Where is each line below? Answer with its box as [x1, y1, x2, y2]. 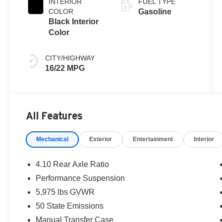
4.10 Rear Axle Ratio [36, 160, 110, 169]
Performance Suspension [36, 174, 125, 183]
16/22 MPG [45, 64, 85, 73]
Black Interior [49, 17, 99, 26]
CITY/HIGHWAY [45, 54, 95, 62]
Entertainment [133, 136, 173, 143]
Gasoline [138, 7, 171, 16]
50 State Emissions [36, 202, 104, 211]
